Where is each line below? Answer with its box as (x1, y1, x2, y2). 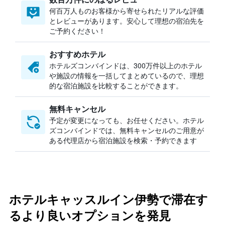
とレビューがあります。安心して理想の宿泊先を (49, 16, 204, 26)
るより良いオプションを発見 (9, 208, 171, 223)
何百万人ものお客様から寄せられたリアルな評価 (49, 6, 204, 16)
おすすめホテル (49, 48, 105, 60)
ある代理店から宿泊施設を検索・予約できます (49, 135, 197, 145)
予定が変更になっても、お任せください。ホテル (49, 115, 204, 125)
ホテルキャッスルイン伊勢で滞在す (9, 192, 208, 207)
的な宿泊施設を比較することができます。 (49, 80, 183, 90)
